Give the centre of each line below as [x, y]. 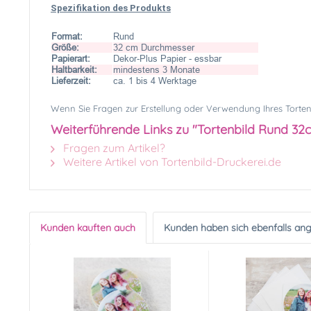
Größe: [65, 48]
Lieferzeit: [73, 81]
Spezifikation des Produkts [111, 8]
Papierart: [71, 59]
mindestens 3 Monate [157, 70]
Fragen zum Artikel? [113, 148]
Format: [67, 36]
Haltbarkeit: [74, 70]
